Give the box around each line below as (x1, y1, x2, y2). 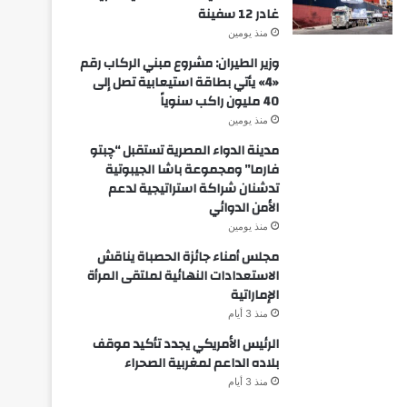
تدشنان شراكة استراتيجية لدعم (107, 176, 279, 201)
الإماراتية (230, 283, 279, 307)
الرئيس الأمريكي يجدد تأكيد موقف (92, 332, 279, 356)
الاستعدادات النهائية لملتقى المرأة (86, 263, 279, 288)
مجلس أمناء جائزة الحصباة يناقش (96, 244, 279, 269)
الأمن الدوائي (208, 195, 279, 220)
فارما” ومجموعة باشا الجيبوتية (104, 157, 279, 182)
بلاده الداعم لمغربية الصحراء (124, 351, 279, 375)
